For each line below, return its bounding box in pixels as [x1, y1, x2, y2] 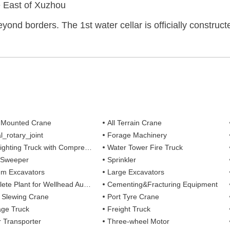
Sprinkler [107, 155, 137, 164]
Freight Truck [107, 204, 151, 213]
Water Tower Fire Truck [107, 143, 183, 151]
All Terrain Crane [107, 118, 162, 127]
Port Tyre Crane [107, 192, 160, 201]
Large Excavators [107, 167, 165, 176]
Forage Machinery [107, 130, 167, 139]
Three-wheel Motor [107, 217, 170, 225]
